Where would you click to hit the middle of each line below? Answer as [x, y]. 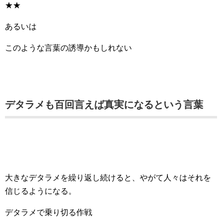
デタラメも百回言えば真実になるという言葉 [104, 105]
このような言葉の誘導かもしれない [68, 48]
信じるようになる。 [41, 191]
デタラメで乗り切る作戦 [49, 212]
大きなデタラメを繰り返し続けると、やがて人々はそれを [108, 178]
